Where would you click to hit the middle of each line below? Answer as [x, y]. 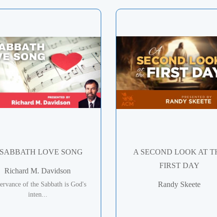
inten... [38, 194]
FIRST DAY [179, 165]
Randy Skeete [179, 184]
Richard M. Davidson [38, 170]
